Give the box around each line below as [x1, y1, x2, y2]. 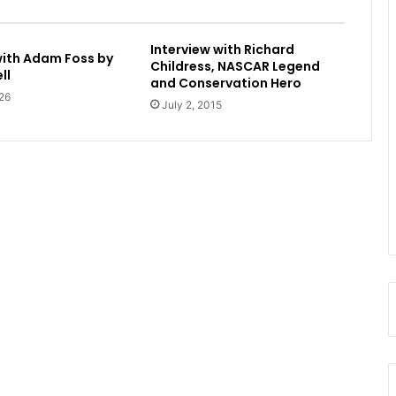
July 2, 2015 [161, 97, 222, 111]
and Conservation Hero [149, 73, 301, 92]
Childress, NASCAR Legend [149, 57, 320, 75]
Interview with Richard [149, 40, 294, 58]
